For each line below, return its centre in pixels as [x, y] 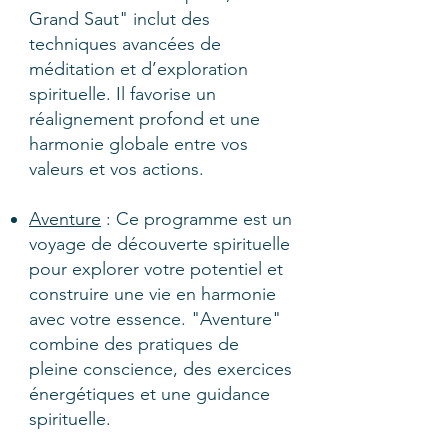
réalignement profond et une [144, 119]
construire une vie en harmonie [152, 294]
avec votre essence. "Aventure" [155, 319]
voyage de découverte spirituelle [159, 244]
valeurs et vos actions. [116, 169]
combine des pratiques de [134, 344]
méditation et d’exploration [138, 69]
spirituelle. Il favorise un [122, 94]
